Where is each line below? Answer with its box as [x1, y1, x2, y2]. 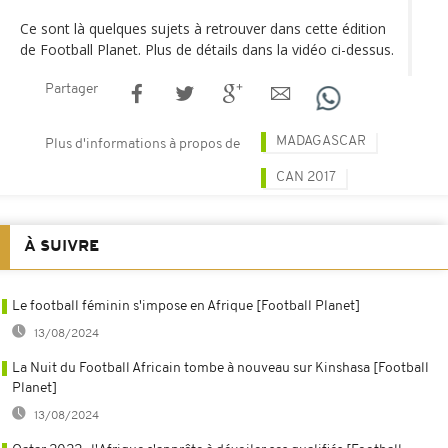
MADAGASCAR [276, 133, 366, 149]
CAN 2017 [276, 169, 336, 185]
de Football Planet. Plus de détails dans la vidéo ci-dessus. [20, 39, 394, 59]
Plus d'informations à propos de [45, 136, 240, 152]
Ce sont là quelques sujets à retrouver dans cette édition [20, 18, 386, 38]
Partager [45, 81, 98, 97]
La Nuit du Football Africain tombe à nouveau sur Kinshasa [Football [12, 360, 429, 376]
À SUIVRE [24, 238, 99, 255]
